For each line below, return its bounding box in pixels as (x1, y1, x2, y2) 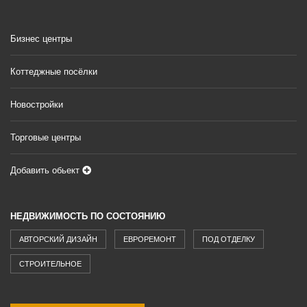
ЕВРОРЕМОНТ (123, 234, 176, 243)
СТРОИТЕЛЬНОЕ (19, 259, 82, 268)
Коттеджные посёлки (10, 66, 97, 77)
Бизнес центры (10, 33, 72, 44)
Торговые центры (10, 132, 81, 143)
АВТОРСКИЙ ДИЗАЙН (19, 234, 97, 243)
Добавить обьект (10, 164, 82, 175)
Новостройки (10, 99, 63, 110)
